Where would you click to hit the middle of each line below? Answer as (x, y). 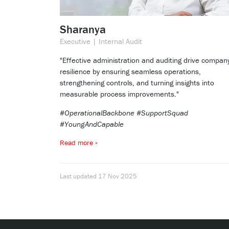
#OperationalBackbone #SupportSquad (124, 113)
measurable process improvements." (119, 94)
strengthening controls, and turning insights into (137, 83)
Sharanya (83, 30)
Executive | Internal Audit (101, 41)
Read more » (79, 143)
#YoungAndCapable (92, 124)
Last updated (78, 176)
